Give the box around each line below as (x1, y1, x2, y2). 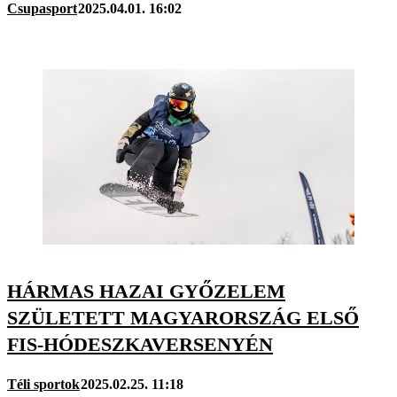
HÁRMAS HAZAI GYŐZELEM (7, 279, 285, 302)
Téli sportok (7, 377, 80, 393)
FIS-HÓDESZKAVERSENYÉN (7, 332, 273, 355)
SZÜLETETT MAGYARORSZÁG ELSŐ (7, 306, 359, 329)
